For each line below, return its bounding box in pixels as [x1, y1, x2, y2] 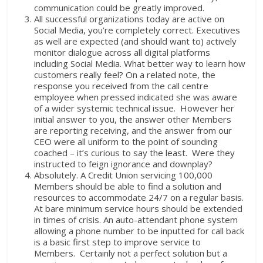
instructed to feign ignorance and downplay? [34, 158, 213, 170]
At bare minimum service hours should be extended [34, 203, 243, 215]
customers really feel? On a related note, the [34, 69, 216, 81]
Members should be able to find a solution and [34, 180, 222, 193]
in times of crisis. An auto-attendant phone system [34, 214, 238, 226]
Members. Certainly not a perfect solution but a [34, 247, 228, 259]
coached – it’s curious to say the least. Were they [34, 147, 235, 159]
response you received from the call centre [34, 80, 209, 92]
